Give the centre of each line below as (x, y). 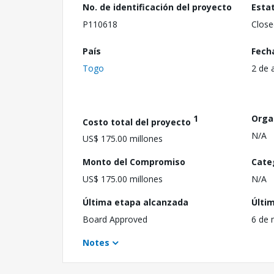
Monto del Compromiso (134, 162)
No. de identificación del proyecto (157, 7)
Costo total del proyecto (138, 122)
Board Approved (115, 220)
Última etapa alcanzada (135, 202)
